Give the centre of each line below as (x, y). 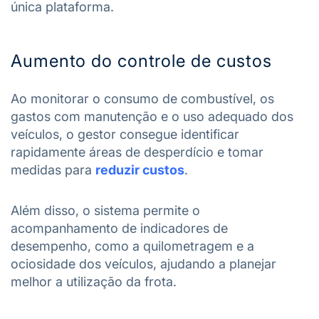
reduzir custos (140, 169)
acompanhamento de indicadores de (119, 228)
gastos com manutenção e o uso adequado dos (152, 116)
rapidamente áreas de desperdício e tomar (137, 152)
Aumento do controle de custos (142, 61)
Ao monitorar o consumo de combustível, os (142, 98)
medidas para (53, 169)
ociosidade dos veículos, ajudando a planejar (143, 263)
